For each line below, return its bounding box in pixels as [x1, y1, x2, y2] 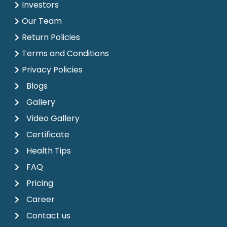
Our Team [21, 15, 62, 27]
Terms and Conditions [21, 48, 109, 59]
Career [26, 194, 55, 205]
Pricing [26, 177, 53, 189]
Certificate [26, 129, 69, 140]
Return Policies [21, 31, 80, 43]
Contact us [26, 210, 70, 221]
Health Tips [26, 145, 71, 157]
